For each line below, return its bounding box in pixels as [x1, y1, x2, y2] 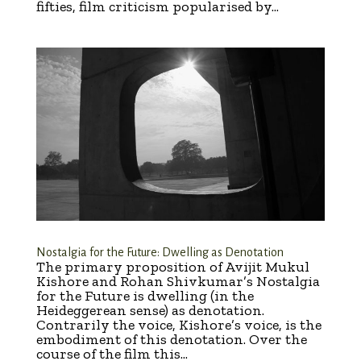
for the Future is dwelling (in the [35, 286, 254, 305]
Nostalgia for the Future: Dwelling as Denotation [35, 245, 284, 259]
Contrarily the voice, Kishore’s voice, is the [35, 315, 322, 334]
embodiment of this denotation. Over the [35, 330, 307, 348]
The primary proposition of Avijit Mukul [35, 257, 309, 276]
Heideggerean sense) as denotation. [35, 301, 264, 319]
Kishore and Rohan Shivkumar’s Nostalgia [35, 272, 320, 290]
